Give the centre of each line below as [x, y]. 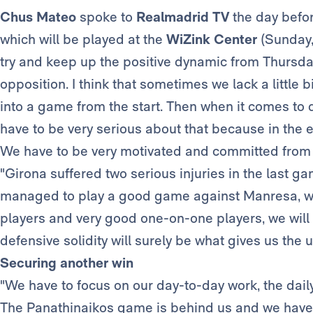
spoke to [106, 17]
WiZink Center [212, 39]
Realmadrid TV [184, 17]
